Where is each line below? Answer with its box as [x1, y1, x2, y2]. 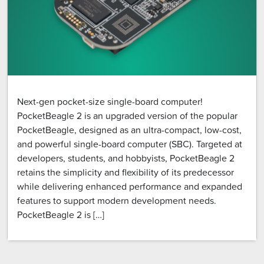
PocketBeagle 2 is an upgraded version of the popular [17, 108, 237, 122]
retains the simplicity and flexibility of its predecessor [17, 165, 234, 179]
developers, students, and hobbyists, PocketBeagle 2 [17, 151, 235, 164]
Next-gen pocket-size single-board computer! [17, 94, 203, 108]
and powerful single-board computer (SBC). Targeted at [17, 137, 242, 150]
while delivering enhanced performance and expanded [17, 179, 242, 193]
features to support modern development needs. [17, 193, 216, 207]
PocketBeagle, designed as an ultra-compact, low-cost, [17, 123, 242, 136]
